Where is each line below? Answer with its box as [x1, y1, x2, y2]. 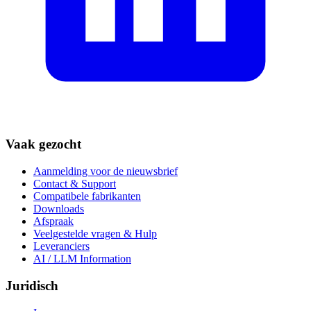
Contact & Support [33, 178, 116, 190]
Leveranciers [33, 240, 90, 253]
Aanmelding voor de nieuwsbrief [33, 165, 178, 178]
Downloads [33, 203, 84, 215]
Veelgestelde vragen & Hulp [33, 228, 157, 240]
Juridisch [6, 278, 58, 293]
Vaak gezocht [6, 137, 81, 152]
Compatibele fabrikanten [33, 190, 141, 203]
